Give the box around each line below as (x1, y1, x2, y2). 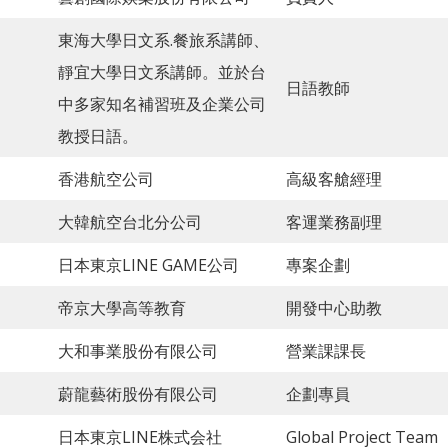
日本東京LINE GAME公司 (58, 254, 239, 277)
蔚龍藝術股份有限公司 (58, 383, 218, 406)
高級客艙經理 (286, 168, 382, 191)
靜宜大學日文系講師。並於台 (58, 61, 266, 84)
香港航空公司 (58, 168, 154, 191)
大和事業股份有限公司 (58, 340, 218, 363)
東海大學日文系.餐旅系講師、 (58, 29, 269, 52)
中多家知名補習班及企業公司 (58, 93, 266, 116)
